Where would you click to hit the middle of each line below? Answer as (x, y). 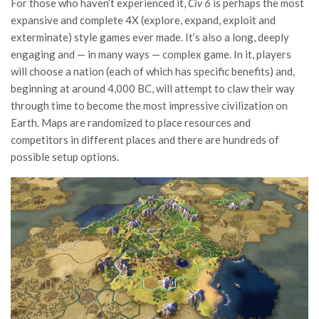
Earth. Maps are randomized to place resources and (131, 123)
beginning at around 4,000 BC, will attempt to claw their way (153, 89)
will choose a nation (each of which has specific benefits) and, (153, 72)
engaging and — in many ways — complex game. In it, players (151, 54)
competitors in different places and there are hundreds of (145, 140)
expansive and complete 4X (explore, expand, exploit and (143, 20)
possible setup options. (65, 157)
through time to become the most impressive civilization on (149, 106)
